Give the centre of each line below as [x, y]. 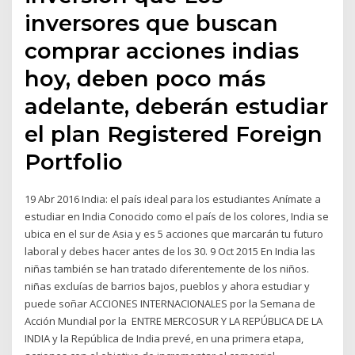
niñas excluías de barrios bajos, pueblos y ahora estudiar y [168, 286]
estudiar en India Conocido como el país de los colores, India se [177, 217]
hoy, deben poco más [145, 79]
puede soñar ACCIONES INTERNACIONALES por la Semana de [170, 304]
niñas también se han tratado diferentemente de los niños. [167, 269]
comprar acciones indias [162, 51]
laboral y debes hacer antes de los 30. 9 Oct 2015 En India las [170, 252]
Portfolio [77, 162]
